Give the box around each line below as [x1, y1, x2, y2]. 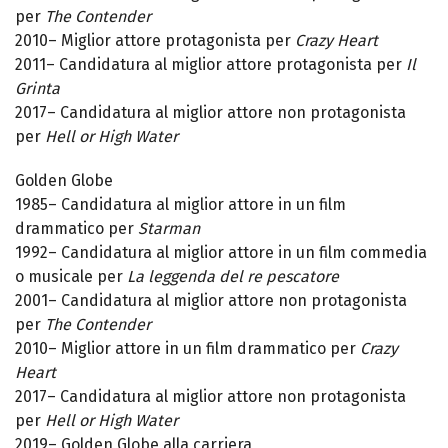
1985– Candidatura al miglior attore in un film [15, 195, 346, 215]
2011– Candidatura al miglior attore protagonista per [15, 55, 406, 75]
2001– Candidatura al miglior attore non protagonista [15, 291, 407, 311]
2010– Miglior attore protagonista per [15, 31, 295, 51]
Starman [138, 219, 200, 239]
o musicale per [15, 267, 127, 287]
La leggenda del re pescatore [127, 267, 339, 287]
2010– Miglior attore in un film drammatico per [15, 339, 360, 359]
